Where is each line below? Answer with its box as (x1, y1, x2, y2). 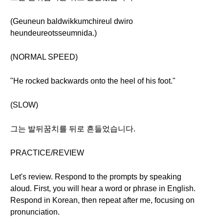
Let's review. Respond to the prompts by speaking (10, 173, 181, 181)
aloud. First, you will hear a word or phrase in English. (10, 184, 196, 193)
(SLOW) (10, 101, 38, 109)
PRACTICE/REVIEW (10, 149, 84, 157)
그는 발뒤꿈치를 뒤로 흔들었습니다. (10, 125, 135, 133)
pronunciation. (10, 208, 60, 216)
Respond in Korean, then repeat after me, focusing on (10, 196, 195, 204)
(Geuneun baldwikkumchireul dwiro (10, 17, 133, 25)
